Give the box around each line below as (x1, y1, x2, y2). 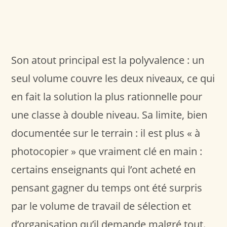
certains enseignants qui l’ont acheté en (11, 162, 196, 176)
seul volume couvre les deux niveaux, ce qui (11, 71, 215, 85)
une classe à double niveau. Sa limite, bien (11, 107, 208, 122)
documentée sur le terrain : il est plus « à (11, 126, 201, 140)
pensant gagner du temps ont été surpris (11, 180, 203, 195)
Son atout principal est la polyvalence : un (11, 53, 205, 67)
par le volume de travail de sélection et (11, 199, 192, 213)
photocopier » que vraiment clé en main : (11, 144, 203, 158)
